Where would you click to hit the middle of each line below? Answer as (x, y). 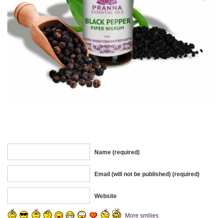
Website (106, 196)
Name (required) (117, 152)
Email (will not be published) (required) (147, 174)
